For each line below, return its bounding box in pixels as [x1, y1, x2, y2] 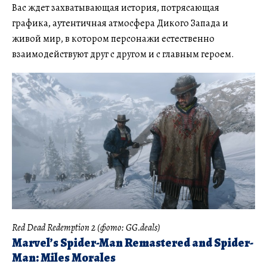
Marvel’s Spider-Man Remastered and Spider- [12, 235, 253, 252]
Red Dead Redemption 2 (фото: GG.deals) [12, 221, 160, 235]
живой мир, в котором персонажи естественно [12, 32, 215, 45]
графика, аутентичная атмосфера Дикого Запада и [12, 16, 228, 30]
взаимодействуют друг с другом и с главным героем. [12, 47, 234, 61]
